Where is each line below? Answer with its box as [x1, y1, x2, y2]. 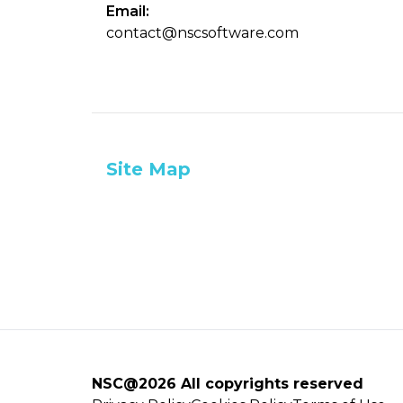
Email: [106, 3, 149, 20]
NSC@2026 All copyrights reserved [92, 375, 363, 392]
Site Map [106, 158, 191, 180]
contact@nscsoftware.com [106, 24, 299, 41]
